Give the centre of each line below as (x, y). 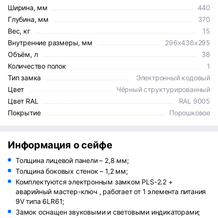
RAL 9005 (194, 101)
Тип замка (25, 78)
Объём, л (23, 54)
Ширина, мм (28, 8)
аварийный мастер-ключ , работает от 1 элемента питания (111, 191)
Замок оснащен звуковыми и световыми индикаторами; (108, 212)
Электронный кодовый (173, 78)
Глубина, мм (28, 19)
